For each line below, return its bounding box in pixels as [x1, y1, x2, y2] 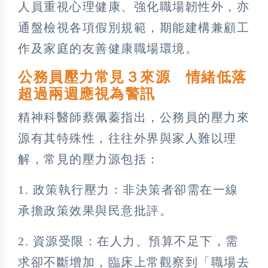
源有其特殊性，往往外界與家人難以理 [18, 131, 237, 145]
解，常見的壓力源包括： [18, 152, 160, 166]
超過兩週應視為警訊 [18, 86, 156, 102]
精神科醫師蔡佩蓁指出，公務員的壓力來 [18, 110, 249, 124]
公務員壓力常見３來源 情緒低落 [18, 69, 247, 85]
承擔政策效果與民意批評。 [18, 203, 172, 217]
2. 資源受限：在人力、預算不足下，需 [18, 234, 239, 248]
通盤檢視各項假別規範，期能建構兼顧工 [18, 20, 249, 34]
